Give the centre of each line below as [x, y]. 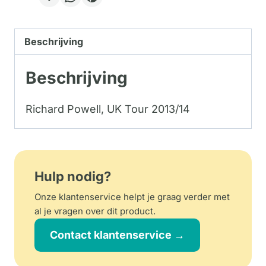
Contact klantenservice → [117, 235]
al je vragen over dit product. [95, 211]
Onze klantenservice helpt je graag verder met [132, 197]
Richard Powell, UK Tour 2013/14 [108, 109]
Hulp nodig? [73, 176]
